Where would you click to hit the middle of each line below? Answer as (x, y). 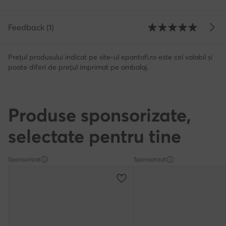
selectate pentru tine (95, 136)
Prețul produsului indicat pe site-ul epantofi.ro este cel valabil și (110, 57)
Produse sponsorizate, (100, 115)
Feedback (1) (31, 27)
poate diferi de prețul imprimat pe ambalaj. (78, 67)
